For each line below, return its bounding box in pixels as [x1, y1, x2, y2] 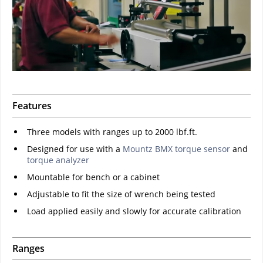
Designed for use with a [27, 143, 123, 154]
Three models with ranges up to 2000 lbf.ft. [27, 126, 197, 137]
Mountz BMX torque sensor [123, 143, 230, 154]
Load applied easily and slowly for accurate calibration [27, 205, 241, 217]
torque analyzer [27, 154, 89, 166]
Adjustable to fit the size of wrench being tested [27, 188, 215, 200]
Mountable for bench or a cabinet [27, 171, 160, 183]
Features [12, 99, 52, 112]
